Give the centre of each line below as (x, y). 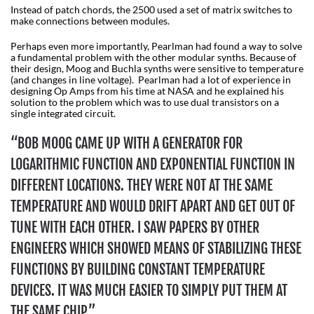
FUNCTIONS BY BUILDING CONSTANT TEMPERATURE (138, 270)
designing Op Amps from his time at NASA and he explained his (147, 91)
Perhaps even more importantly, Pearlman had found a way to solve (156, 46)
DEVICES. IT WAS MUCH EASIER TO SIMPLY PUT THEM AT (149, 291)
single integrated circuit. (64, 114)
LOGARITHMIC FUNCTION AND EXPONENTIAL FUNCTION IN (153, 165)
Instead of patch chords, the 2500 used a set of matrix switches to (151, 10)
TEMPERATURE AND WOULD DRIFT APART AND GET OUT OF (153, 207)
